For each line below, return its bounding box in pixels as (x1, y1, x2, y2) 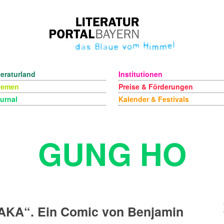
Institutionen (118, 69, 162, 79)
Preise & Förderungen (118, 81, 193, 91)
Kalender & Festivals (118, 94, 189, 104)
